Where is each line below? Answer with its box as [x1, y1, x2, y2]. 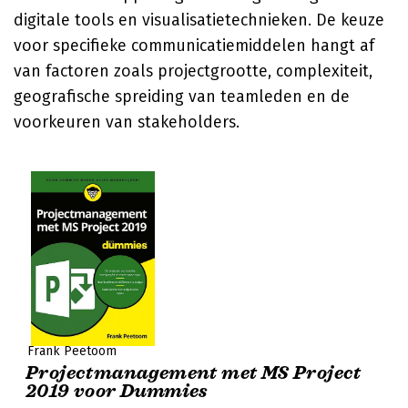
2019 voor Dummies [25, 380, 209, 403]
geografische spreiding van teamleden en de [14, 87, 350, 107]
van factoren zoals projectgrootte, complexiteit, [14, 61, 372, 81]
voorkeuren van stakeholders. [14, 112, 240, 132]
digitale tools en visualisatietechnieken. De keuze [14, 10, 384, 30]
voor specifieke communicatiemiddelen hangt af [14, 36, 374, 56]
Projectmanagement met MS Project [25, 362, 362, 384]
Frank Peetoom [27, 343, 117, 359]
